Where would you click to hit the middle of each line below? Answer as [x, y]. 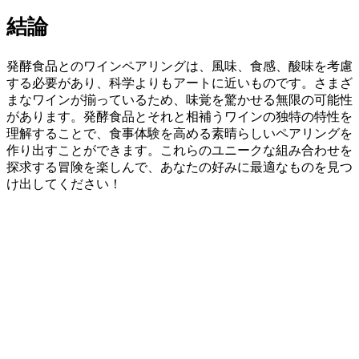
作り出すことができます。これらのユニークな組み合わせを [179, 150]
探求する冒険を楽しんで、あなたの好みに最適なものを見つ [179, 167]
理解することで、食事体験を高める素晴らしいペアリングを [179, 133]
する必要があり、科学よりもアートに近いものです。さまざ [179, 83]
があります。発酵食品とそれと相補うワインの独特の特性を [179, 116]
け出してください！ [64, 184]
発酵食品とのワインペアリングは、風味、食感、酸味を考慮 [179, 66]
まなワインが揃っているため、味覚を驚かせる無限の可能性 [179, 99]
